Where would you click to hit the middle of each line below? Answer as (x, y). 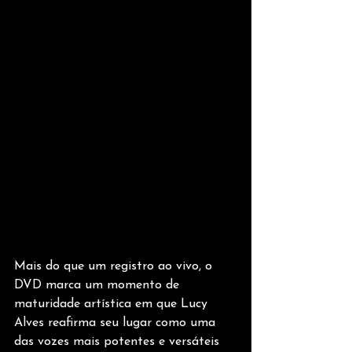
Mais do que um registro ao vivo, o (115, 266)
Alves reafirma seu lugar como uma (117, 323)
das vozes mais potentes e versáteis (119, 341)
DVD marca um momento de (99, 285)
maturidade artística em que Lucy (113, 304)
